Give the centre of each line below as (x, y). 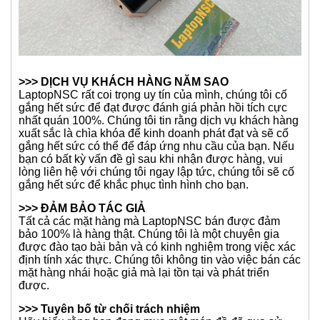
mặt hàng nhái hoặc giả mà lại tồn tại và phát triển (144, 301)
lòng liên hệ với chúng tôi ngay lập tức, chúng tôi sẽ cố (156, 201)
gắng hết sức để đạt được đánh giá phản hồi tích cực (153, 136)
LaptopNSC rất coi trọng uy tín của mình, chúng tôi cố (153, 124)
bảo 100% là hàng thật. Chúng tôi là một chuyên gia (149, 263)
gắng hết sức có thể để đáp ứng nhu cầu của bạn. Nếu (156, 175)
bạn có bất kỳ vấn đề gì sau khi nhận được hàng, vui (151, 188)
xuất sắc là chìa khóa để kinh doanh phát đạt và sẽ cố (154, 162)
